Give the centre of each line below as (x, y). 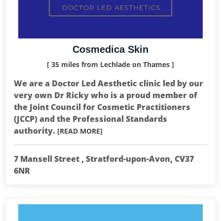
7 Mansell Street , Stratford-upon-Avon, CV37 (104, 159)
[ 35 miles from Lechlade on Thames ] (110, 64)
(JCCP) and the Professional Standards (91, 119)
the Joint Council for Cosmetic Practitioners (102, 107)
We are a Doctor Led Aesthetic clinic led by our (109, 83)
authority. (36, 131)
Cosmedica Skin (110, 49)
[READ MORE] (80, 131)
